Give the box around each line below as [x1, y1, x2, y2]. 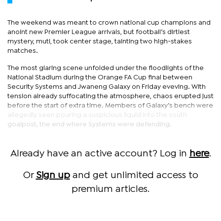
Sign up [36, 171, 70, 180]
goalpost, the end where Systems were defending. [7, 121, 172, 127]
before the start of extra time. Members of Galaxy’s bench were [7, 102, 213, 109]
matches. [7, 47, 38, 54]
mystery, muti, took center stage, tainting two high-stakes [7, 38, 192, 44]
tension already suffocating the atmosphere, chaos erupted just [7, 93, 214, 99]
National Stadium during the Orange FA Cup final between [7, 74, 192, 80]
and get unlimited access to [70, 171, 198, 180]
